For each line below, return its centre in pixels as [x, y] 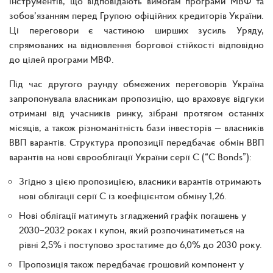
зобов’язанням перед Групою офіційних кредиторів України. [136, 15]
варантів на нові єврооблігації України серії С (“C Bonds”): [130, 156]
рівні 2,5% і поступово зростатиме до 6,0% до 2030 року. [140, 244]
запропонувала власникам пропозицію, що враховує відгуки [136, 98]
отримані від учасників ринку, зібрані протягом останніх [136, 112]
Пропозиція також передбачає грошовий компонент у [131, 264]
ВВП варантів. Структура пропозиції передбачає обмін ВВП [136, 142]
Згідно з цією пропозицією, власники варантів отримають [140, 181]
